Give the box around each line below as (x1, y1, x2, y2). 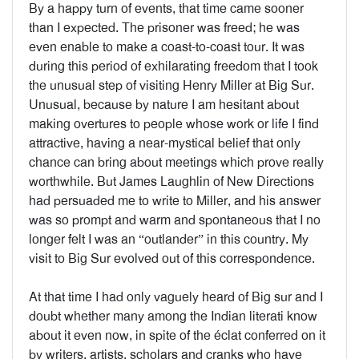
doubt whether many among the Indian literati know (29, 308, 317, 325)
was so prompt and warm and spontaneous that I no (29, 212, 321, 228)
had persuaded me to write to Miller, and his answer (29, 192, 321, 209)
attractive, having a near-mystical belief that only (29, 135, 301, 151)
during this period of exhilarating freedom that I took (29, 58, 318, 75)
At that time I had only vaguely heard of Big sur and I (29, 288, 323, 305)
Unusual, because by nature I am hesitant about (29, 96, 299, 113)
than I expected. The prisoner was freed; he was (29, 19, 300, 36)
